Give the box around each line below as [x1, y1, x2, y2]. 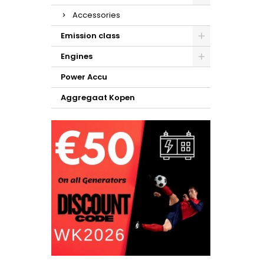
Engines [61, 51, 93, 62]
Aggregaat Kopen [61, 92, 135, 103]
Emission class [61, 30, 120, 41]
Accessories [72, 9, 120, 21]
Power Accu [61, 71, 107, 82]
